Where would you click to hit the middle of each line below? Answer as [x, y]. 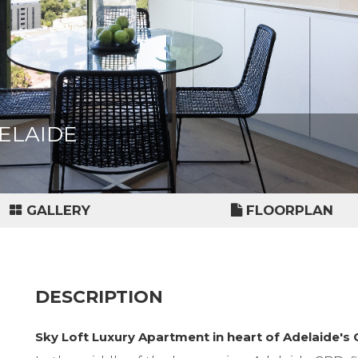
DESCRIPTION [99, 297]
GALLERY [58, 210]
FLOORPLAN [289, 210]
